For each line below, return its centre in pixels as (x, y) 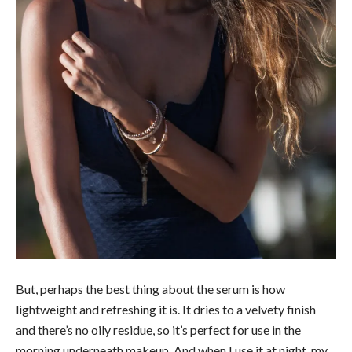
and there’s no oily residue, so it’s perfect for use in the (158, 330)
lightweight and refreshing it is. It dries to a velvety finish (166, 310)
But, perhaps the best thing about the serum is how (150, 289)
